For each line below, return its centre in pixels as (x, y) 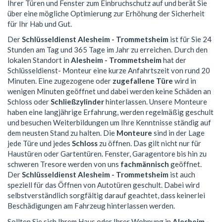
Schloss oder (29, 102)
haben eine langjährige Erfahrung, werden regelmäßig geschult (111, 112)
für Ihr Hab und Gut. (40, 24)
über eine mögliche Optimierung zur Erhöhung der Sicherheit (106, 13)
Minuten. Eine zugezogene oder (60, 81)
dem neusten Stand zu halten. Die (62, 133)
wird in (185, 81)
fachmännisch (145, 164)
